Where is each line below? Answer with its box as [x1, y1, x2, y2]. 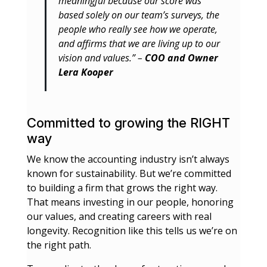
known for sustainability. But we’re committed [26, 167, 231, 180]
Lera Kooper [58, 66, 113, 79]
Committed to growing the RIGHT [26, 115, 230, 131]
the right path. [26, 238, 91, 252]
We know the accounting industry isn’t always [26, 153, 229, 166]
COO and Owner [144, 51, 218, 64]
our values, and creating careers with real [26, 210, 212, 223]
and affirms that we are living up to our [58, 37, 220, 50]
